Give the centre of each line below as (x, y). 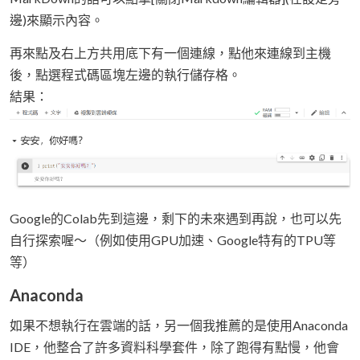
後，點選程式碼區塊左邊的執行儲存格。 (125, 74)
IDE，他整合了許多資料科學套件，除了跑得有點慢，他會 (174, 347)
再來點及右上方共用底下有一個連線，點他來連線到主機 (170, 52)
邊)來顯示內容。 (57, 19)
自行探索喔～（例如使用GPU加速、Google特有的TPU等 (173, 240)
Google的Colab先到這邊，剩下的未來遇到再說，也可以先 (176, 219)
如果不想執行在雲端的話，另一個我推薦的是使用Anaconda (179, 325)
